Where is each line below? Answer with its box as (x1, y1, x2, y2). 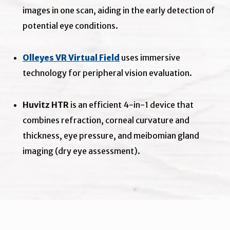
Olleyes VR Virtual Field (23, 52, 120, 63)
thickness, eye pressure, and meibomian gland (23, 130, 199, 141)
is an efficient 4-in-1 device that (69, 99, 194, 110)
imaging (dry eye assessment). (23, 145, 140, 156)
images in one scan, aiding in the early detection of (23, 5, 215, 15)
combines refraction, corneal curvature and (23, 114, 189, 125)
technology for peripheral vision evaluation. (23, 67, 192, 78)
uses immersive (120, 52, 180, 63)
